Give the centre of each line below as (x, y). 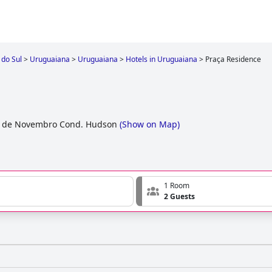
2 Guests (179, 197)
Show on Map (150, 124)
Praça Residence (233, 59)
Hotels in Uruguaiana (161, 59)
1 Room (177, 186)
